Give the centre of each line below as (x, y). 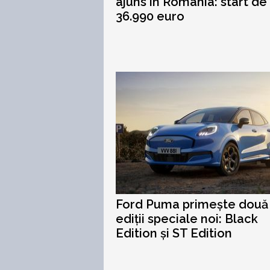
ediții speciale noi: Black (187, 219)
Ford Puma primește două (192, 204)
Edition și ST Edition (174, 233)
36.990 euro (150, 16)
